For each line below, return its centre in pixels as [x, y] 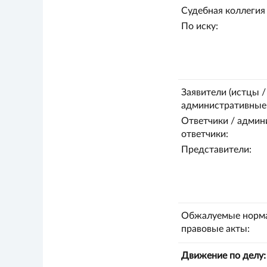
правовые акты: [215, 229]
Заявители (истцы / [223, 92]
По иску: [199, 26]
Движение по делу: [223, 256]
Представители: [216, 150]
